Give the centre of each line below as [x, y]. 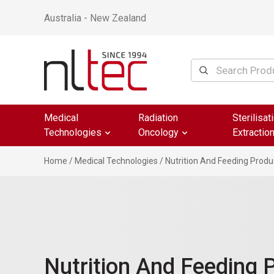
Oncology [158, 132]
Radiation [158, 118]
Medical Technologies [116, 161]
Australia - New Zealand [95, 18]
